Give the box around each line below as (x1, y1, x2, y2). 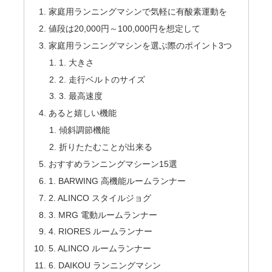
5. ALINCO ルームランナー (48, 243, 151, 254)
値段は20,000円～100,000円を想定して (48, 23, 200, 33)
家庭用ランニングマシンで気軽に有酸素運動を (48, 7, 227, 17)
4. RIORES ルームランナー (48, 226, 152, 237)
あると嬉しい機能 (48, 108, 117, 118)
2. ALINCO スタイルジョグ (48, 192, 151, 203)
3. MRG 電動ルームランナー (48, 209, 157, 220)
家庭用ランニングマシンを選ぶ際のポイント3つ (48, 40, 232, 50)
